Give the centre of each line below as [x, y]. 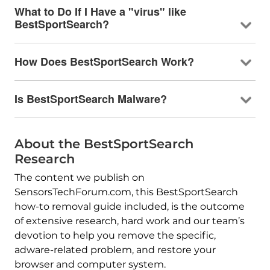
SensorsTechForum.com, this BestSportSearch [126, 192]
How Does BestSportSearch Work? [104, 62]
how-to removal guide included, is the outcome [129, 207]
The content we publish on [79, 178]
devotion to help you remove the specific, [115, 236]
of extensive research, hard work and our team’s [129, 221]
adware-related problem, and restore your [115, 250]
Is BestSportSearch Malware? [90, 99]
